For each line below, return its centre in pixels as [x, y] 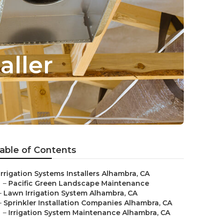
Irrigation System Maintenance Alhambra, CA [89, 213]
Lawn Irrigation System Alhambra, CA [70, 193]
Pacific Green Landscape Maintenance [79, 183]
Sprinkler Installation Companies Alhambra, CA [88, 203]
